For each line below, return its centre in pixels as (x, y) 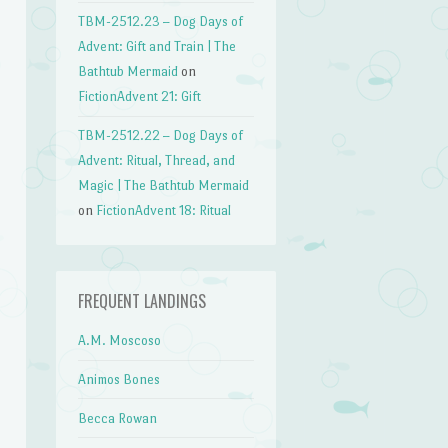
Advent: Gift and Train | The (157, 47)
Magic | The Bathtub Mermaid (164, 185)
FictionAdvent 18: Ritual (164, 210)
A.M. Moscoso (120, 341)
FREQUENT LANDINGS (142, 301)
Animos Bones (119, 380)
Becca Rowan (118, 418)
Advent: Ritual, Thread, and (157, 160)
